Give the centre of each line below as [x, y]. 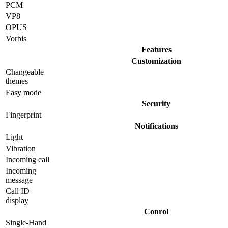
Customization [156, 61]
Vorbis [16, 39]
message [19, 180]
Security [156, 104]
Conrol [156, 212]
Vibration [21, 149]
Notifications [156, 126]
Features [156, 50]
